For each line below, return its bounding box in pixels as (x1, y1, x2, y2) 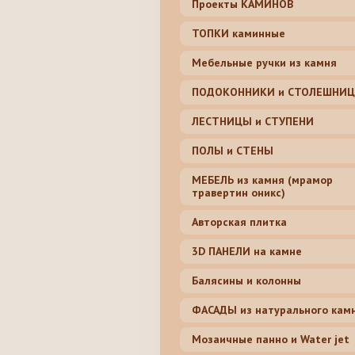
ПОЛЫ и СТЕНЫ (192, 143, 273, 158)
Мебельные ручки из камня (192, 55, 337, 71)
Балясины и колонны (192, 273, 301, 288)
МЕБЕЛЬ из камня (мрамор (192, 173, 333, 188)
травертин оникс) (192, 185, 285, 200)
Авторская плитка (192, 215, 287, 230)
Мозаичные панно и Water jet (192, 332, 349, 347)
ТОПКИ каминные (192, 26, 285, 41)
